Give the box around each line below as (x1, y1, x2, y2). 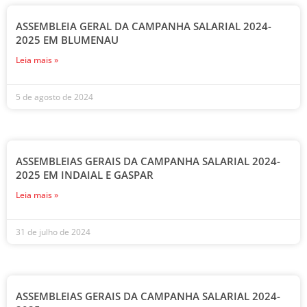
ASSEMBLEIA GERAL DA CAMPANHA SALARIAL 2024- (16, 19, 271, 33)
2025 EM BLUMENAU (16, 33, 119, 47)
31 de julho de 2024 (16, 226, 90, 238)
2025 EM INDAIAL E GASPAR (16, 168, 153, 182)
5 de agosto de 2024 (16, 91, 93, 103)
